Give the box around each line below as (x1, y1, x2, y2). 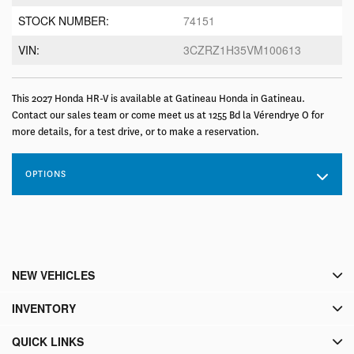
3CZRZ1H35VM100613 (183, 42, 301, 58)
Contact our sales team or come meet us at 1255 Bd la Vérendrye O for (12, 109, 324, 122)
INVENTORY (12, 300, 76, 317)
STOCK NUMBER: (18, 13, 109, 29)
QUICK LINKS (12, 333, 84, 350)
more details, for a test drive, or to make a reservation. (12, 126, 259, 139)
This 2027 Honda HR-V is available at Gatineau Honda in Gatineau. (12, 92, 305, 106)
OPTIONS (25, 168, 66, 181)
